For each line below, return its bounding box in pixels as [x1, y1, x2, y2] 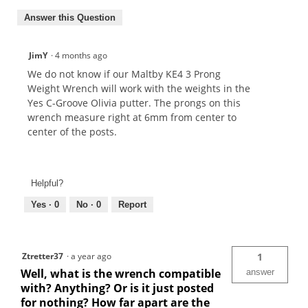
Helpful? [31, 178, 63, 189]
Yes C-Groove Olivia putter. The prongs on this [27, 96, 241, 109]
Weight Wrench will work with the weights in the [27, 81, 250, 95]
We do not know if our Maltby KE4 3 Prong [27, 67, 221, 80]
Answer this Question [24, 12, 115, 23]
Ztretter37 [22, 250, 63, 263]
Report [118, 199, 146, 210]
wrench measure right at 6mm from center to [27, 110, 236, 124]
